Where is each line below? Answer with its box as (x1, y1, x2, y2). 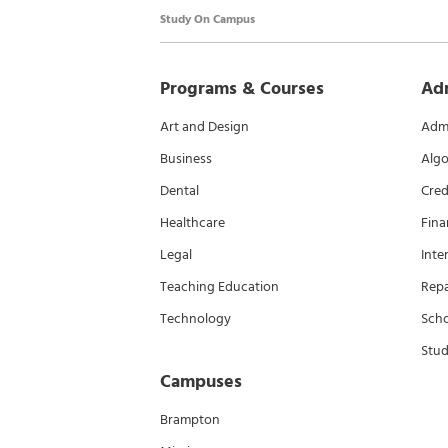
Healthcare (160, 211, 225, 234)
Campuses (160, 367, 242, 396)
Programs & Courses (160, 74, 324, 103)
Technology (160, 307, 231, 330)
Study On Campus (160, 10, 255, 29)
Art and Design (160, 115, 249, 138)
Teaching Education (160, 275, 279, 298)
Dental (160, 179, 199, 202)
